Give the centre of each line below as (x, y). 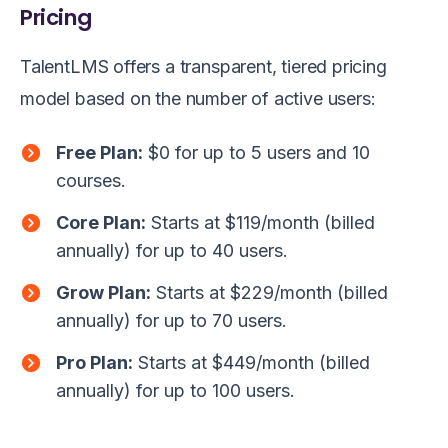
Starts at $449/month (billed (251, 362)
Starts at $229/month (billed (269, 292)
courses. (91, 180)
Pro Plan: (94, 362)
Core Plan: (101, 222)
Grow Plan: (103, 292)
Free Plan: (99, 152)
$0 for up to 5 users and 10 (256, 152)
